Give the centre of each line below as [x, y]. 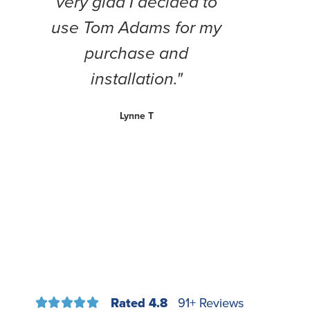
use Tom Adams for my [137, 27]
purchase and [137, 53]
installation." [136, 78]
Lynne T [136, 116]
